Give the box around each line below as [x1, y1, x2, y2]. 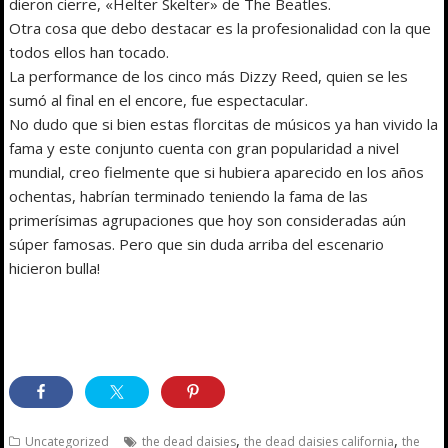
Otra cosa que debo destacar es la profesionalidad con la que [9, 17, 432, 38]
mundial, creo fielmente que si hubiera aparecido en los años [9, 161, 425, 182]
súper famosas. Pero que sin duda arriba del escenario [9, 233, 385, 254]
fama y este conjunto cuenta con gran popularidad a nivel [9, 137, 400, 158]
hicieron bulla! [9, 257, 101, 278]
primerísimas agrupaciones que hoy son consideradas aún [9, 209, 407, 230]
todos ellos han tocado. [9, 41, 170, 62]
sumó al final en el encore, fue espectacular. [9, 89, 309, 110]
